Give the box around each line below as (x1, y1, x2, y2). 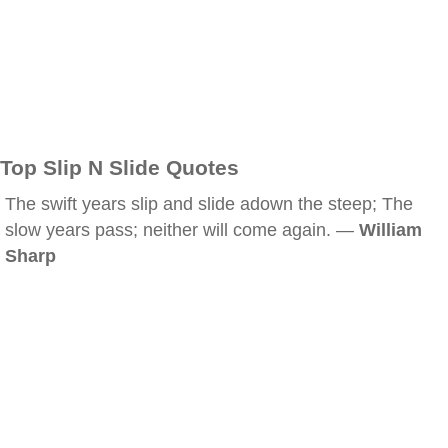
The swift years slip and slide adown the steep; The (5, 194, 413, 214)
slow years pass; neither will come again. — (5, 220, 359, 240)
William (359, 220, 422, 240)
